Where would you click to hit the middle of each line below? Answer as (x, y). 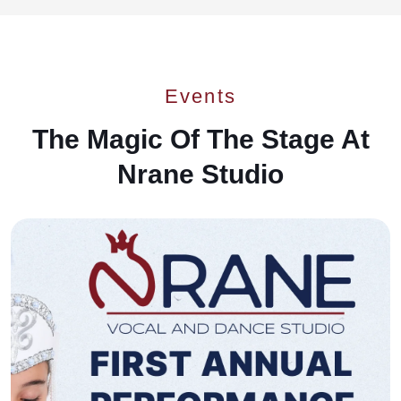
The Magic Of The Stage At (200, 139)
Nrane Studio (200, 174)
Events (200, 96)
